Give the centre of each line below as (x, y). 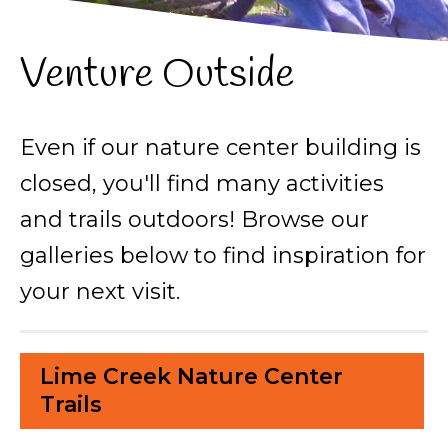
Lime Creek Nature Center (191, 376)
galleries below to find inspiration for (223, 255)
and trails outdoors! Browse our (194, 219)
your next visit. (100, 291)
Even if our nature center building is (220, 147)
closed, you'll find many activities (202, 183)
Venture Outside (157, 75)
